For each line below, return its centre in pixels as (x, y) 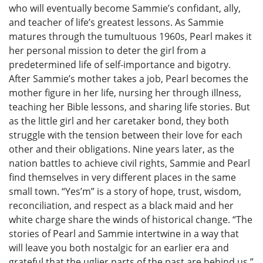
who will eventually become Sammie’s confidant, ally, (125, 8)
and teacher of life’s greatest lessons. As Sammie (116, 22)
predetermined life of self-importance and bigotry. (120, 64)
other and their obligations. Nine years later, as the (122, 149)
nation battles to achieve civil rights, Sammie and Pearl (129, 163)
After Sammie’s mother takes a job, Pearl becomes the (129, 78)
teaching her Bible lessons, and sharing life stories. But (129, 107)
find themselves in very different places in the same (122, 177)
